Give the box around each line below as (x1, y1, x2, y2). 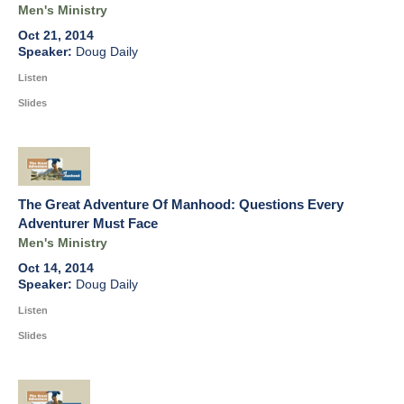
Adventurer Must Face (18, 216, 158, 232)
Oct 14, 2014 (18, 262, 94, 276)
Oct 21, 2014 (18, 29, 94, 43)
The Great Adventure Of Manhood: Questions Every (18, 197, 344, 213)
